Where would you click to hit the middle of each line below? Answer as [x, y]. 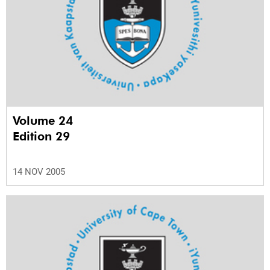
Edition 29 [41, 136]
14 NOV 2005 [39, 171]
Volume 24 [45, 120]
